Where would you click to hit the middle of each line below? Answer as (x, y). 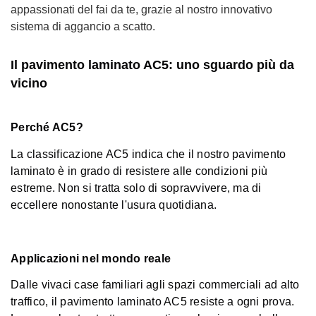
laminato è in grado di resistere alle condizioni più (139, 171)
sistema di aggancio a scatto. (83, 26)
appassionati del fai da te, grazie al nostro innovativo (141, 9)
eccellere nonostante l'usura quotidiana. (114, 205)
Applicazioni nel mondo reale (91, 258)
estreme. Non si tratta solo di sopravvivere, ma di (136, 188)
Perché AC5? (47, 128)
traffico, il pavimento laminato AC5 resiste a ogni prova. (153, 302)
